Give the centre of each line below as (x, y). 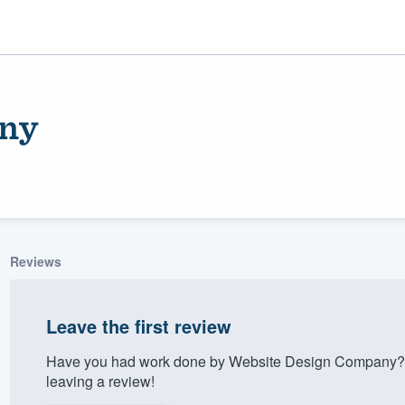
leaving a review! (100, 381)
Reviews (35, 261)
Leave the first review (138, 325)
